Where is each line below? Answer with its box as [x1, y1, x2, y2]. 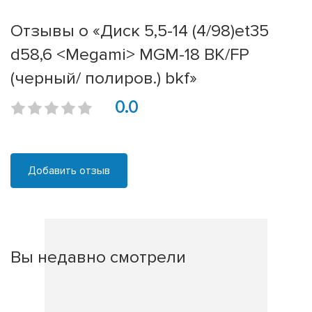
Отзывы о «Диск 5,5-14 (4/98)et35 [10, 20, 269, 42]
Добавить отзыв [28, 164, 110, 178]
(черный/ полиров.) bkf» [10, 68, 197, 89]
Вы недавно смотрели [10, 247, 186, 268]
